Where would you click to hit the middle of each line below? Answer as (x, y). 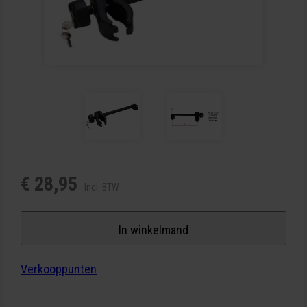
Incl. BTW (102, 187)
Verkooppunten (59, 269)
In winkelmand (153, 230)
